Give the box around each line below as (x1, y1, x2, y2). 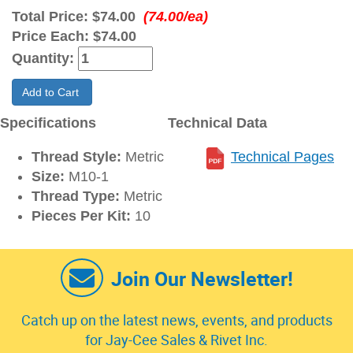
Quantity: (12, 50, 78, 67)
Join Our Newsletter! (110, 266, 293, 292)
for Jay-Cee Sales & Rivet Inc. (85, 330, 268, 350)
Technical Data (168, 115, 267, 132)
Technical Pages (231, 149, 334, 165)
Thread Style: (32, 149, 121, 165)
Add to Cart (22, 86, 82, 99)
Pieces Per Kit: (32, 208, 131, 225)
